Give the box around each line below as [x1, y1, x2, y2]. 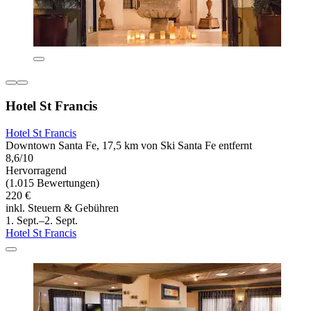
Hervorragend [6, 164, 67, 176]
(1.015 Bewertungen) [6, 176, 99, 189]
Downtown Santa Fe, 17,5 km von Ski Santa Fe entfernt [6, 139, 252, 151]
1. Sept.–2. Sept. [6, 214, 78, 226]
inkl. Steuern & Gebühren [6, 201, 119, 214]
